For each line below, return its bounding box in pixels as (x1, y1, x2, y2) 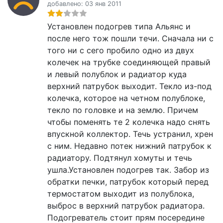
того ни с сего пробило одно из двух (47, 45, 194, 56)
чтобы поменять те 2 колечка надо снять (47, 117, 210, 127)
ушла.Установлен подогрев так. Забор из (47, 165, 209, 175)
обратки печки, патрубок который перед (47, 177, 209, 187)
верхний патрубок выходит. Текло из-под (47, 81, 212, 92)
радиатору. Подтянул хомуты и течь (47, 153, 192, 163)
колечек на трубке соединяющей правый (47, 57, 211, 68)
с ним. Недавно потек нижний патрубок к (47, 141, 212, 151)
